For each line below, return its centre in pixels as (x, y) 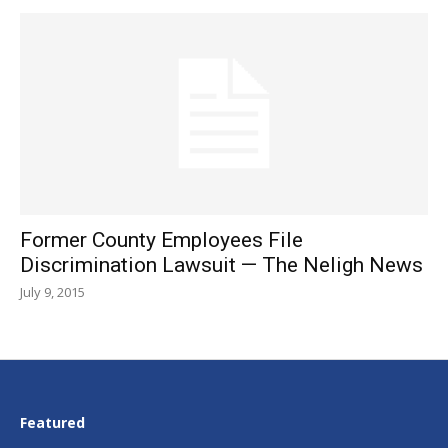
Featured (52, 422)
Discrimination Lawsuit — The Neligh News (221, 264)
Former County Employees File (161, 239)
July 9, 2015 (52, 291)
